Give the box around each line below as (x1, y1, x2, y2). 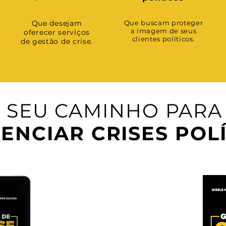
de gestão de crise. (20, 37, 93, 46)
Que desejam (31, 19, 82, 28)
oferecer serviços (24, 28, 90, 37)
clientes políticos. (132, 35, 195, 43)
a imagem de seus (130, 27, 197, 35)
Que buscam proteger (124, 19, 203, 27)
